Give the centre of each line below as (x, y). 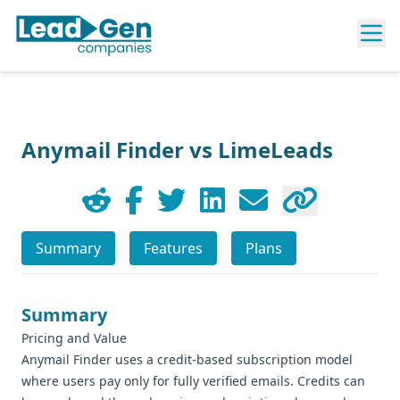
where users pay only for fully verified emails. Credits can (193, 381)
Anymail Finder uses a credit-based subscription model (187, 359)
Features (173, 248)
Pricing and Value (74, 338)
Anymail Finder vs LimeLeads (177, 150)
